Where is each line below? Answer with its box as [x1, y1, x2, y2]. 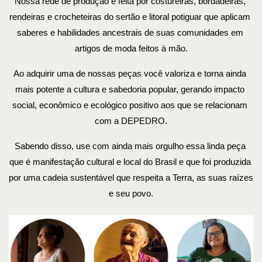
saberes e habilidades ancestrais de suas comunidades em [16, 28, 243, 37]
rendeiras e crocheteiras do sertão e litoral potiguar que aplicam [9, 12, 250, 22]
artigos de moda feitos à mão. [74, 44, 188, 53]
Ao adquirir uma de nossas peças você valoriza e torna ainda [13, 69, 246, 78]
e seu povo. [109, 189, 153, 198]
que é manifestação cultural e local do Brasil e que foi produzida [9, 157, 251, 167]
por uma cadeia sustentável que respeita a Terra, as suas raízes [9, 173, 253, 182]
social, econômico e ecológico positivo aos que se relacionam [12, 101, 247, 110]
